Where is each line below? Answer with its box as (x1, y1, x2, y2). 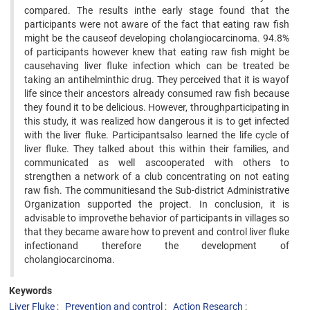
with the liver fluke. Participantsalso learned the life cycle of (24, 129, 289, 140)
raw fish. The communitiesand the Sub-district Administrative (24, 185, 289, 196)
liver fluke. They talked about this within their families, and (24, 143, 289, 154)
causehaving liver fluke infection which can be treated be (24, 60, 289, 71)
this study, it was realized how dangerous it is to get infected (24, 116, 289, 127)
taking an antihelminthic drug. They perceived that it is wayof (24, 74, 289, 85)
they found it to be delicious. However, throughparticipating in (24, 102, 289, 113)
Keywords (9, 285, 52, 296)
